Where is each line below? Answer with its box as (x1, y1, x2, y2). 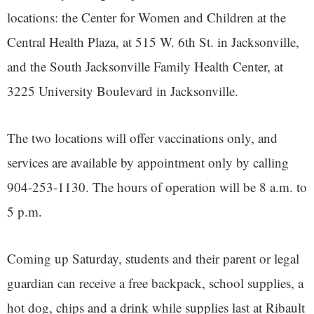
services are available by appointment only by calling (7, 153, 289, 172)
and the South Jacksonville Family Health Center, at (7, 57, 283, 76)
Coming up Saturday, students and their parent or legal (7, 250, 299, 268)
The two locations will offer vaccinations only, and (7, 129, 278, 147)
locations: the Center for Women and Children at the (7, 8, 286, 27)
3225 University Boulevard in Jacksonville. (7, 82, 238, 100)
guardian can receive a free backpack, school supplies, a (7, 274, 303, 292)
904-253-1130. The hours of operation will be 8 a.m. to (7, 178, 307, 196)
